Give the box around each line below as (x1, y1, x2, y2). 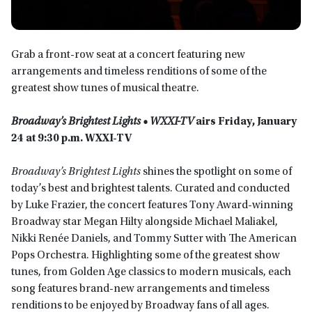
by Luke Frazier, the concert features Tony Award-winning (11, 200, 293, 212)
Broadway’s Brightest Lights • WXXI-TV (11, 116, 194, 128)
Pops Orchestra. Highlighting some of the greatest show (11, 250, 280, 262)
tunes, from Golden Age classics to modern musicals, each (11, 267, 291, 279)
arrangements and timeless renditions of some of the (11, 66, 267, 78)
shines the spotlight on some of (141, 166, 292, 178)
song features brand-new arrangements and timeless (11, 283, 270, 295)
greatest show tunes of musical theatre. (11, 83, 199, 95)
